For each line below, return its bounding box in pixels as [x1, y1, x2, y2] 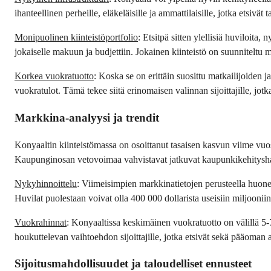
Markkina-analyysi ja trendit [15, 111, 159, 124]
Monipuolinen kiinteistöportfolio [15, 32, 138, 43]
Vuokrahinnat [15, 217, 67, 227]
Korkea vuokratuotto [15, 71, 94, 82]
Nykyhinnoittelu [15, 178, 77, 189]
